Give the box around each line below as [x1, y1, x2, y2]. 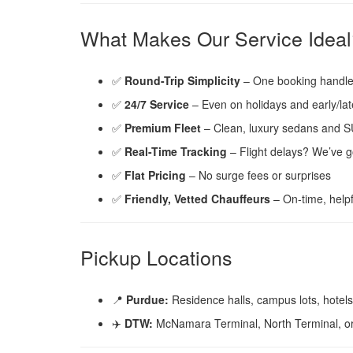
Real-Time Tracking [124, 143, 227, 159]
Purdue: [126, 291, 169, 307]
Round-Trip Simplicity [124, 72, 240, 88]
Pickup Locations [80, 242, 232, 271]
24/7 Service [124, 95, 189, 112]
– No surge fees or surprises [186, 166, 331, 183]
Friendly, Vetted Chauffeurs [124, 190, 270, 206]
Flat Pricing [124, 166, 186, 183]
